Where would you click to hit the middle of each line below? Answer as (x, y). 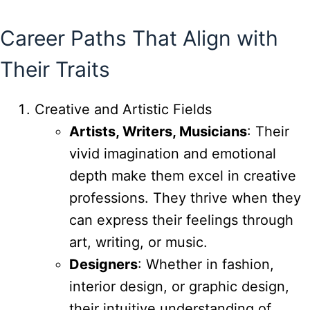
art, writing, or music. (138, 242)
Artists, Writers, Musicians (158, 131)
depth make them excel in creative (183, 175)
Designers (103, 264)
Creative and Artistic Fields (123, 109)
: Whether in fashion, (206, 264)
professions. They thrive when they (185, 198)
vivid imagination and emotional (173, 153)
